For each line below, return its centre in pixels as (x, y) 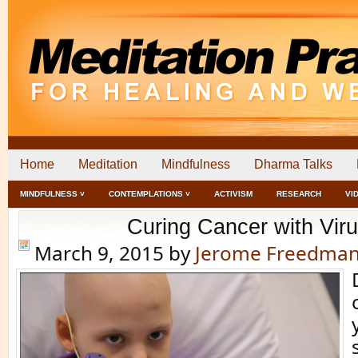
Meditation (108, 164)
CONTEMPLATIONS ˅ (149, 194)
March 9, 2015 (99, 253)
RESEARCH (299, 194)
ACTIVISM (233, 194)
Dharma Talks (293, 164)
